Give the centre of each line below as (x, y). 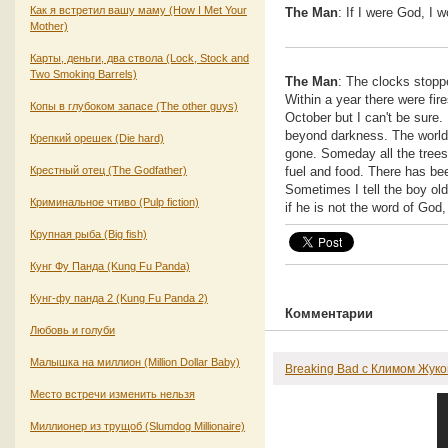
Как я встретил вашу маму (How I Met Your (138, 9)
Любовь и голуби (72, 329)
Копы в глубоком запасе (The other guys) (134, 105)
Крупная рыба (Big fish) (88, 233)
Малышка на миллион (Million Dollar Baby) (135, 361)
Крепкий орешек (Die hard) (97, 137)
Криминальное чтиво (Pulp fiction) (114, 201)
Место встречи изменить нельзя (112, 393)
